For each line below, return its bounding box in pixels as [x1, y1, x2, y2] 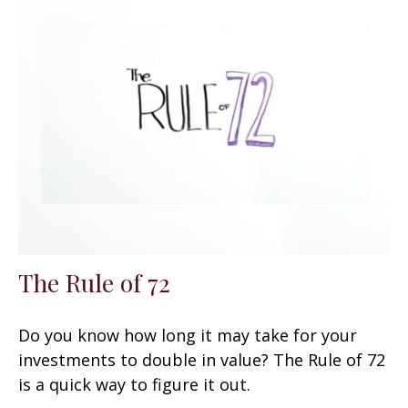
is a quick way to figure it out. [18, 372, 250, 395]
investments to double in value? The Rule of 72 [18, 348, 385, 371]
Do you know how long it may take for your [18, 323, 357, 346]
